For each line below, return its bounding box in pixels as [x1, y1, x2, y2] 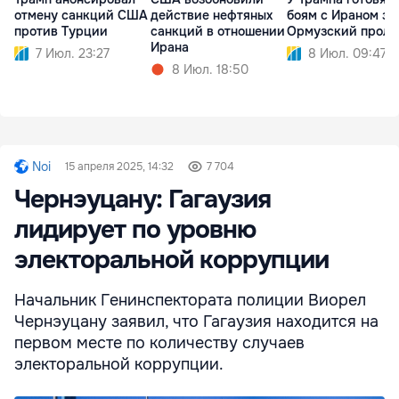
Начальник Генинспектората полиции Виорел [14, 289, 366, 310]
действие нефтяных [151, 6, 273, 23]
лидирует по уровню [14, 213, 256, 246]
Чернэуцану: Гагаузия [14, 183, 271, 216]
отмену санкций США [14, 6, 148, 23]
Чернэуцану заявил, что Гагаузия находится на [14, 311, 379, 331]
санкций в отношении [151, 22, 285, 39]
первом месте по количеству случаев [14, 332, 305, 353]
